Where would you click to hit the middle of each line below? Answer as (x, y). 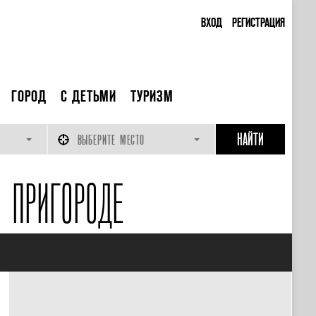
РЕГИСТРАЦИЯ (258, 22)
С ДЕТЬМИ (88, 96)
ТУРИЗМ (152, 96)
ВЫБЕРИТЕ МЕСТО (111, 140)
